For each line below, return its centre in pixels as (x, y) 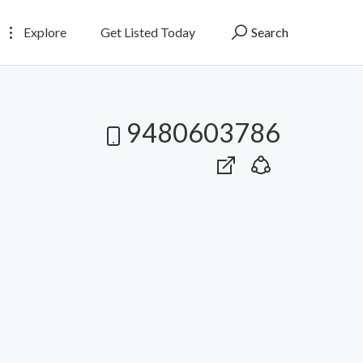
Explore (44, 32)
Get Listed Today (148, 32)
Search (269, 32)
